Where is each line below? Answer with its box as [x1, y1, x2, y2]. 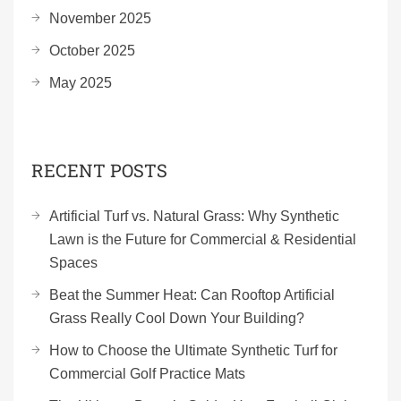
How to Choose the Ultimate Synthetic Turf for [49, 343, 337, 358]
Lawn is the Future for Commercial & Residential [49, 232, 356, 247]
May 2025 [49, 75, 112, 90]
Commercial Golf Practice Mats [49, 366, 245, 381]
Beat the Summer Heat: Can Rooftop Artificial [49, 287, 335, 303]
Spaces [49, 255, 98, 270]
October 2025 [49, 43, 135, 58]
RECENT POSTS [31, 158, 167, 182]
